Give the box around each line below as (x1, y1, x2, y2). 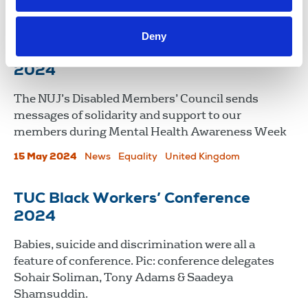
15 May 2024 (14, 152, 77, 162)
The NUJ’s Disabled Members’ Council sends (14, 91, 258, 106)
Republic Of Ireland (83, 6, 173, 16)
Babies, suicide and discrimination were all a (14, 236, 255, 252)
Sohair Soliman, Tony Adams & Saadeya (14, 269, 233, 285)
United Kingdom (165, 152, 240, 162)
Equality (118, 152, 157, 162)
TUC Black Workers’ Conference (14, 191, 250, 207)
